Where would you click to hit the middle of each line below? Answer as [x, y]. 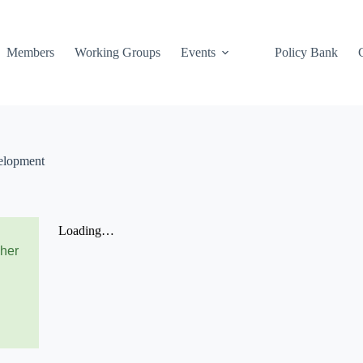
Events [198, 52]
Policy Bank [306, 52]
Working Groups [117, 52]
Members [30, 52]
